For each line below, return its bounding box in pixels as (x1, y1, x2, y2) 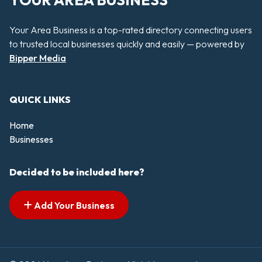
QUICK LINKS (9, 93, 71, 105)
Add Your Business (32, 199, 115, 211)
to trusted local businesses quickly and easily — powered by (9, 38, 244, 50)
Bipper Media (9, 52, 66, 64)
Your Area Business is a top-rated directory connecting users (9, 24, 252, 36)
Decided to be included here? (9, 166, 144, 178)
